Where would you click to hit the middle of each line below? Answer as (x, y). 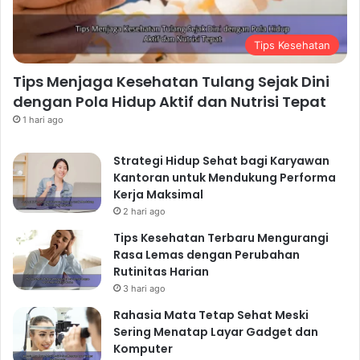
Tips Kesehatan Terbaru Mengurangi (221, 238)
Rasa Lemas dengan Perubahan (207, 255)
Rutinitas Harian (161, 272)
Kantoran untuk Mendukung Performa (225, 178)
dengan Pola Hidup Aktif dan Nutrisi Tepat (170, 102)
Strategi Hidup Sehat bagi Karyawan (221, 161)
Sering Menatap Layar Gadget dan (216, 332)
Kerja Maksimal (158, 195)
